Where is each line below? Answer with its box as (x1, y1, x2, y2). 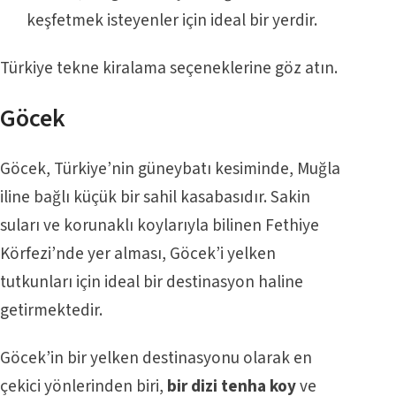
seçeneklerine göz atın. (166, 55, 338, 80)
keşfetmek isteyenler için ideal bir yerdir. (27, 7, 317, 33)
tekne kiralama (57, 55, 166, 80)
